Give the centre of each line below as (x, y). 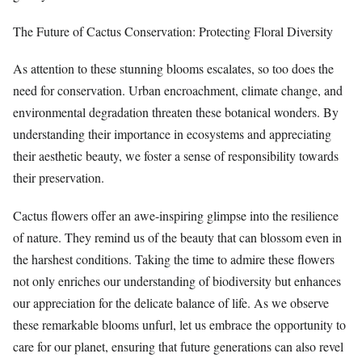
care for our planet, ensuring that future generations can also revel (178, 346)
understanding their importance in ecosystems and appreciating (172, 134)
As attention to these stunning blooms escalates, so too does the (173, 69)
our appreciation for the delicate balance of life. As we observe (171, 302)
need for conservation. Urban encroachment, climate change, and (178, 90)
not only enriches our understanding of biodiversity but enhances (177, 280)
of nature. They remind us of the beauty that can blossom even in (177, 237)
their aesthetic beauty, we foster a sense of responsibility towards (176, 156)
